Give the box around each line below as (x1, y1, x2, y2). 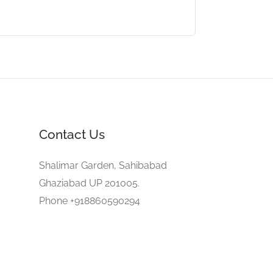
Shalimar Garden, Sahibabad (38, 159, 167, 171)
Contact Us (38, 126, 105, 142)
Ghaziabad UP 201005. (38, 177, 140, 189)
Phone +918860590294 (38, 194, 140, 207)
